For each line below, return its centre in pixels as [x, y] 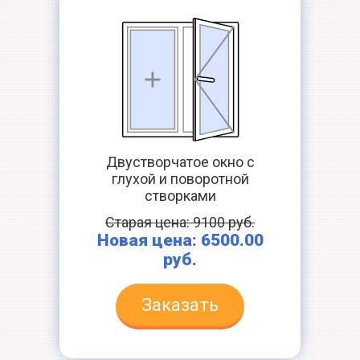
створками [180, 196]
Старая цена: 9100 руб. [180, 222]
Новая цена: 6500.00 [180, 240]
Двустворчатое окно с [180, 162]
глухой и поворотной [180, 179]
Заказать [180, 305]
